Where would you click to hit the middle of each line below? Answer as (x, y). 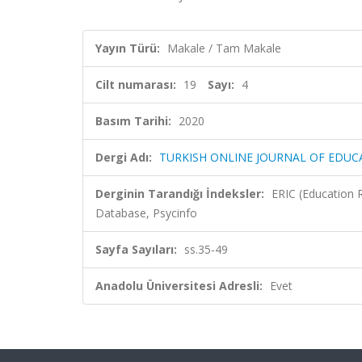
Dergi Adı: (124, 157)
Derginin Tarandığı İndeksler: (180, 194)
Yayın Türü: (128, 48)
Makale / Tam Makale (224, 48)
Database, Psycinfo (146, 213)
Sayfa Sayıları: (136, 249)
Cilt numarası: (136, 84)
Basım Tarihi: (133, 121)
